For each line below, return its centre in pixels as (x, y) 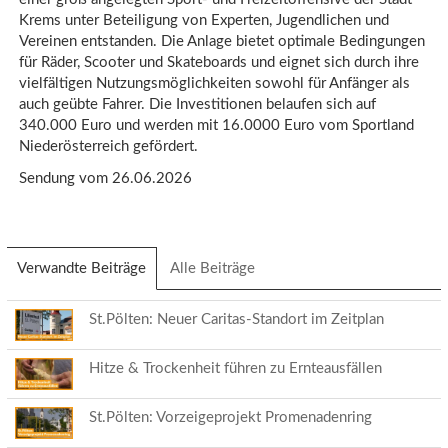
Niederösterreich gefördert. (108, 146)
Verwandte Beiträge (81, 268)
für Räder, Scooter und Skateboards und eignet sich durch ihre (219, 62)
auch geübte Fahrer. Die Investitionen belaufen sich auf (197, 104)
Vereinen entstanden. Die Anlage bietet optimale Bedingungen (222, 41)
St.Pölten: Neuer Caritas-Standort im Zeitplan (236, 319)
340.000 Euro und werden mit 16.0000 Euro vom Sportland (216, 125)
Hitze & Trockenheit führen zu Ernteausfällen (235, 368)
